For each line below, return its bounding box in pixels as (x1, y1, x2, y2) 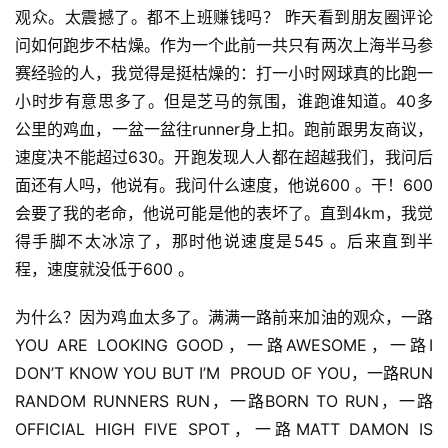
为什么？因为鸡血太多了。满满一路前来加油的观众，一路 (15, 307, 433, 328)
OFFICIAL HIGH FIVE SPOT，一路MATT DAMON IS (15, 419, 433, 440)
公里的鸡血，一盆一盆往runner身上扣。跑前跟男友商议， (15, 119, 433, 140)
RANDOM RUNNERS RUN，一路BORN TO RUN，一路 (15, 391, 433, 412)
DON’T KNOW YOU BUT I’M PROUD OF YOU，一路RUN (15, 363, 433, 384)
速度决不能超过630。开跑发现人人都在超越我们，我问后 (15, 147, 433, 168)
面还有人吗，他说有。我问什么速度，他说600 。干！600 (15, 175, 433, 196)
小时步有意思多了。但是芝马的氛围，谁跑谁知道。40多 (15, 91, 433, 112)
